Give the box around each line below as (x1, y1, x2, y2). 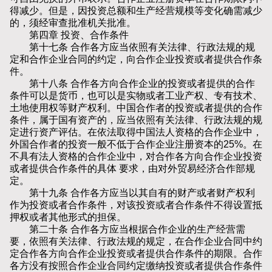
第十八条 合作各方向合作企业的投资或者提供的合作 (10, 78, 255, 89)
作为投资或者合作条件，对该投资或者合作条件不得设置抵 (10, 200, 262, 211)
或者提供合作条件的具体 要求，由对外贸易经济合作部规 (10, 163, 255, 174)
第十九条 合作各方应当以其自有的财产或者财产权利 (10, 188, 255, 199)
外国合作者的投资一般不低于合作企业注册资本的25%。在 (10, 139, 262, 150)
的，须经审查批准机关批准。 (10, 18, 136, 29)
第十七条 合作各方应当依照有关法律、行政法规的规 (10, 42, 255, 53)
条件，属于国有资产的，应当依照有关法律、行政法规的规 (10, 115, 262, 126)
